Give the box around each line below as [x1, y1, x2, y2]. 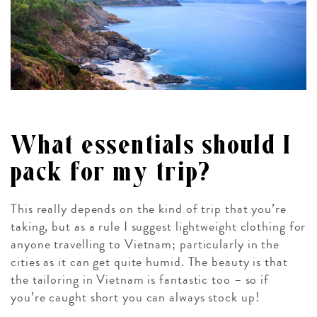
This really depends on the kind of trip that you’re [11, 200, 287, 219]
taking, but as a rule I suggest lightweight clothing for [11, 217, 306, 236]
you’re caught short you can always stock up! [11, 288, 260, 307]
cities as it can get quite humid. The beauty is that [11, 253, 288, 272]
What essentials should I [11, 131, 292, 161]
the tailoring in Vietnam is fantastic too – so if [11, 270, 270, 289]
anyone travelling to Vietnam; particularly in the [11, 235, 280, 254]
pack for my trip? [11, 158, 212, 188]
